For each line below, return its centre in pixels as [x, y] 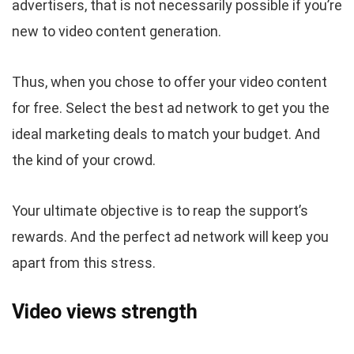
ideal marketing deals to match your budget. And [166, 134]
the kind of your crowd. [84, 160]
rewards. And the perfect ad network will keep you [170, 237]
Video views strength [105, 312]
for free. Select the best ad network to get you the [171, 108]
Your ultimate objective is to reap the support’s [160, 211]
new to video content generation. [117, 32]
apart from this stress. [84, 263]
